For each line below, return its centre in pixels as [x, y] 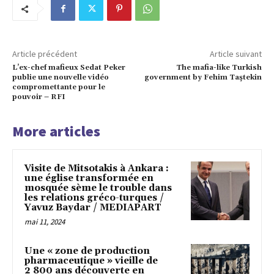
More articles [56, 131]
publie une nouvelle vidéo [61, 78]
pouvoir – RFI [39, 97]
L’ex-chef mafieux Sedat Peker [69, 68]
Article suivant [235, 54]
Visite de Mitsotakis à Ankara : [97, 169]
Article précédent [45, 54]
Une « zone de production [87, 251]
